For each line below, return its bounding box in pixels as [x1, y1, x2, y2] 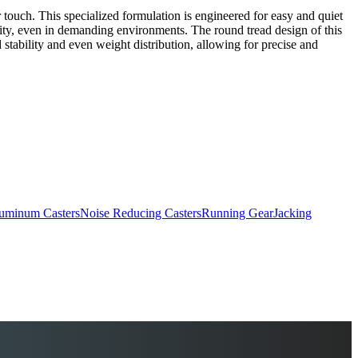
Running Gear [201, 205, 273, 220]
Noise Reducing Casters [80, 205, 201, 220]
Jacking [273, 205, 312, 220]
